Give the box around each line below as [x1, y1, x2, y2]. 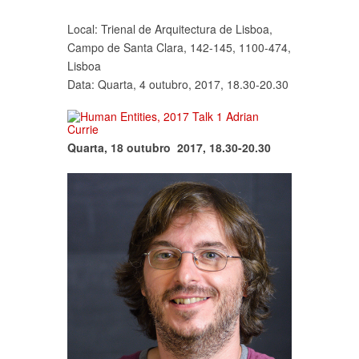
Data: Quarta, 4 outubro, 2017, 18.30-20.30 [67, 75, 288, 92]
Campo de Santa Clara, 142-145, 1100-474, [67, 38, 291, 55]
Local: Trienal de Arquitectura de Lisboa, [67, 20, 272, 37]
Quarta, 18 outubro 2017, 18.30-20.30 [67, 139, 271, 155]
